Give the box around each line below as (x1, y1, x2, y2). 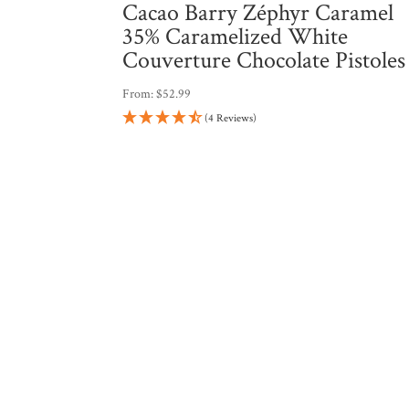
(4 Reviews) (204, 110, 257, 125)
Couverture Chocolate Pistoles (122, 44, 406, 76)
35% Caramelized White (122, 20, 349, 52)
